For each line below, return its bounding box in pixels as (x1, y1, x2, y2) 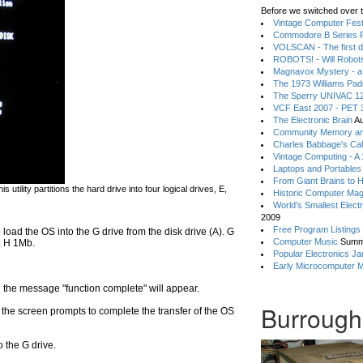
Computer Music (273, 237, 339, 246)
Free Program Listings (273, 224, 361, 234)
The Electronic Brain (273, 115, 353, 125)
